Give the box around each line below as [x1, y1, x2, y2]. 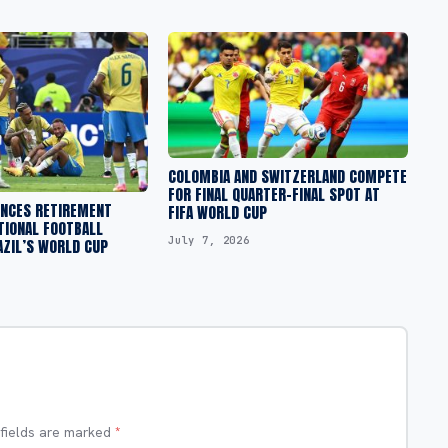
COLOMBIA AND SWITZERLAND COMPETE [168, 164, 407, 188]
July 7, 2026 [168, 232, 250, 247]
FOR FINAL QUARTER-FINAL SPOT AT [168, 182, 380, 206]
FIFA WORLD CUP [168, 200, 267, 224]
